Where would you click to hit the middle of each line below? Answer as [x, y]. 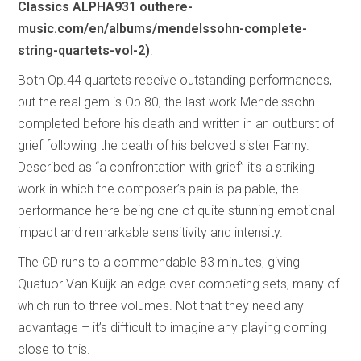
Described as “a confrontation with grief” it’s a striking [167, 167]
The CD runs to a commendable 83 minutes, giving [159, 262]
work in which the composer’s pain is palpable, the [159, 189]
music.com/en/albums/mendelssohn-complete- [163, 28]
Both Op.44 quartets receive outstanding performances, [175, 80]
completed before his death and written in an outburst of [176, 123]
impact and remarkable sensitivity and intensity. [151, 232]
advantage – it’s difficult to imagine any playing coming [172, 327]
